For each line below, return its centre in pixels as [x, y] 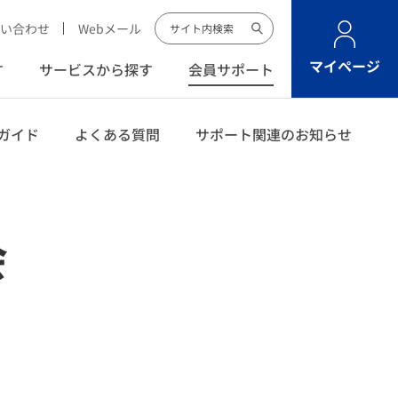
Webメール [110, 28]
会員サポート [231, 69]
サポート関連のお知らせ [274, 134]
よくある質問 [117, 134]
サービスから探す [96, 69]
